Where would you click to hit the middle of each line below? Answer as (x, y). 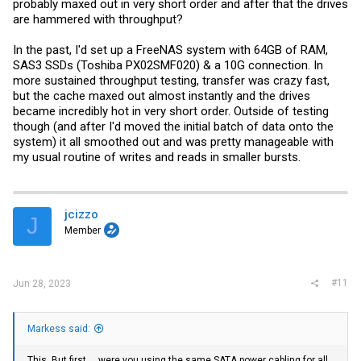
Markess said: (59, 329)
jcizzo (81, 214)
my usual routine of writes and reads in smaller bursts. (157, 157)
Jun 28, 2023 (42, 284)
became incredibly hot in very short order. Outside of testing (171, 111)
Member (83, 230)
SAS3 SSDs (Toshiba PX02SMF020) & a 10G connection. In (168, 65)
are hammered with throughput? (98, 19)
